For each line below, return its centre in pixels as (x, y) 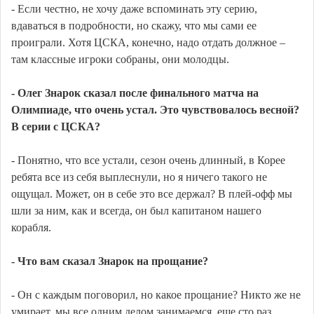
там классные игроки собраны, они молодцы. (120, 60)
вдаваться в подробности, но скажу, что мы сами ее (134, 26)
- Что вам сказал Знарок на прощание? (110, 261)
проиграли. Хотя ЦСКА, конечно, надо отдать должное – (148, 43)
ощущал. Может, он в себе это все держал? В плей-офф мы (152, 194)
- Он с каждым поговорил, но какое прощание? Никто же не (156, 295)
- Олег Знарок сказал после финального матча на (135, 93)
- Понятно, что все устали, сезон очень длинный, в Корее (148, 161)
